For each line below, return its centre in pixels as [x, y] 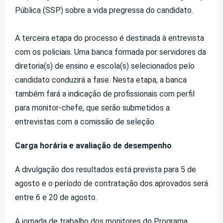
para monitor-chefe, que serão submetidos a [92, 108]
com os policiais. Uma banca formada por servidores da [111, 52]
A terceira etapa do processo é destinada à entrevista [110, 38]
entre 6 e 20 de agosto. [57, 197]
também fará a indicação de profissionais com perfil [105, 94]
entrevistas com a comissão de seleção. [86, 121]
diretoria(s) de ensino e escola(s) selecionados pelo [105, 66]
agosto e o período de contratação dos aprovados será [111, 183]
